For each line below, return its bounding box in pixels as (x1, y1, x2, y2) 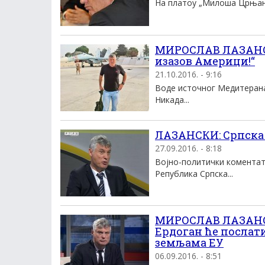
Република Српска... (155, 168, 233, 179)
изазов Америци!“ (155, 54, 255, 68)
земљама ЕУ (155, 235, 224, 250)
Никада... (155, 94, 189, 105)
